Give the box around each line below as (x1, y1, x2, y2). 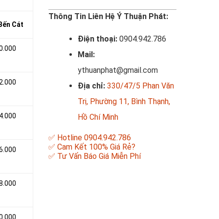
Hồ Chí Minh (77, 112, 118, 122)
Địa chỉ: (77, 81, 107, 90)
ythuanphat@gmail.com (77, 66, 158, 75)
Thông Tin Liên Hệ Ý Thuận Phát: (48, 12, 168, 21)
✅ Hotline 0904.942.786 (48, 133, 131, 142)
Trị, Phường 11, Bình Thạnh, (77, 97, 170, 106)
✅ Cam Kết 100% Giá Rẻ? (48, 142, 135, 152)
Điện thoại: (77, 34, 119, 44)
